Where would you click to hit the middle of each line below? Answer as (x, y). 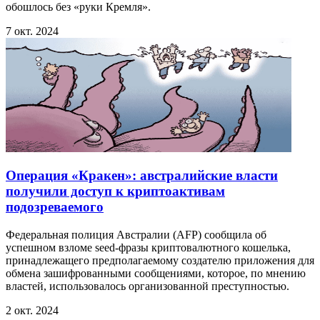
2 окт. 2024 (32, 310)
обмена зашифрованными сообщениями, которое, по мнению (156, 273)
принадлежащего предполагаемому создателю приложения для (160, 260)
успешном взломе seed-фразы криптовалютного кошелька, (148, 247)
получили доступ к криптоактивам (115, 191)
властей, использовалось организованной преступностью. (147, 286)
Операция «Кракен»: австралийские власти (142, 176)
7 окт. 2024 (32, 31)
